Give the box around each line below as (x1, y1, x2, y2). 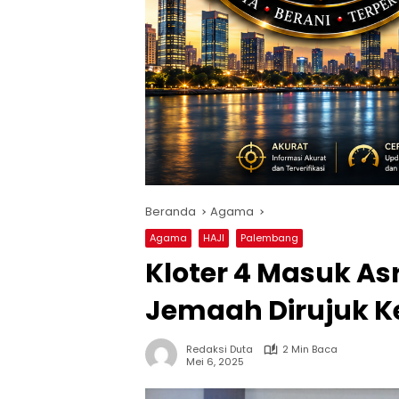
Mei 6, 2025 (186, 354, 244, 369)
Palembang (240, 231, 298, 246)
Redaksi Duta (186, 342, 253, 357)
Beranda (145, 203, 196, 221)
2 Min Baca (282, 342, 338, 357)
